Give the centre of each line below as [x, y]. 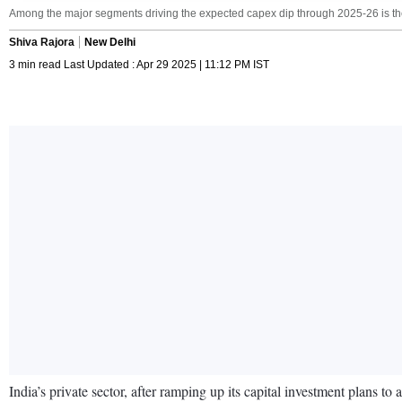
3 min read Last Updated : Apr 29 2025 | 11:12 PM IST [139, 64]
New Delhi [110, 42]
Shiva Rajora [42, 42]
